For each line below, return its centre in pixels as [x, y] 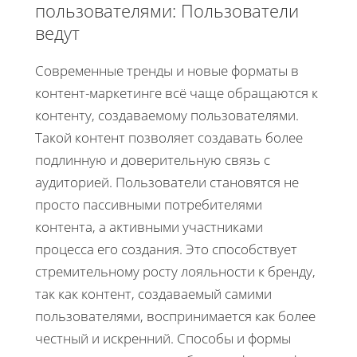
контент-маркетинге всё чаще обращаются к [177, 93]
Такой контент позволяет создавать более [169, 138]
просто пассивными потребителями [149, 205]
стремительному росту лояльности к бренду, [175, 272]
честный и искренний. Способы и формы [163, 339]
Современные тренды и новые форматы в [167, 71]
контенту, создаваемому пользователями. [167, 116]
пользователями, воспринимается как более [175, 316]
